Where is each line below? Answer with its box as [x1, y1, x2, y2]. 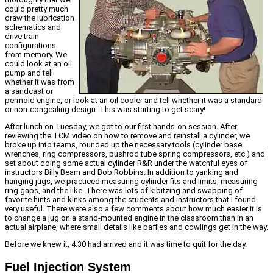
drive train [5, 32, 39, 41]
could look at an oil [5, 59, 72, 69]
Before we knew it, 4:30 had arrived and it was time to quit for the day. [5, 239, 247, 249]
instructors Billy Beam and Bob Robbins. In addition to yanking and [5, 168, 238, 177]
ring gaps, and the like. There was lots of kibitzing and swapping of [5, 186, 243, 196]
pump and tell [5, 68, 53, 78]
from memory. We [5, 50, 67, 60]
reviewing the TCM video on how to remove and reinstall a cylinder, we [5, 131, 250, 141]
